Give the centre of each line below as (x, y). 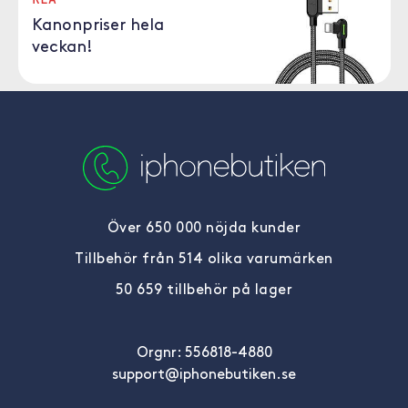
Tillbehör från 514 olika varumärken (204, 260)
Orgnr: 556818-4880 (204, 353)
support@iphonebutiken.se (204, 375)
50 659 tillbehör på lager (204, 291)
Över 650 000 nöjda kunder (204, 229)
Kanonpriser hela (97, 26)
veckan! (62, 48)
